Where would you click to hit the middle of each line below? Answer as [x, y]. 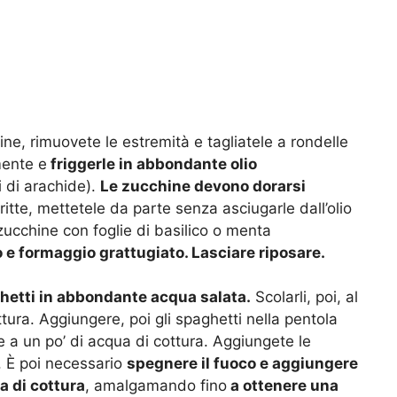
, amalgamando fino [156, 386]
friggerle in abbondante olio [152, 163]
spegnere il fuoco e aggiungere [242, 364]
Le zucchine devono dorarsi [203, 186]
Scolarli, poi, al [304, 297]
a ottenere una [283, 386]
